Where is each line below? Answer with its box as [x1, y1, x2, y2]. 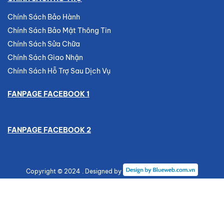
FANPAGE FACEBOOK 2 [7, 125, 91, 134]
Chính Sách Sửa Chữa [7, 39, 80, 48]
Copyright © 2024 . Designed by [26, 167, 123, 175]
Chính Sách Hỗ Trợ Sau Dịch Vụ [7, 66, 110, 75]
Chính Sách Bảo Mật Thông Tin [7, 26, 111, 35]
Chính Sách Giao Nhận [7, 53, 83, 62]
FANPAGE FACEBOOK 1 [7, 89, 89, 98]
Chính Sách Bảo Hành [7, 12, 80, 21]
